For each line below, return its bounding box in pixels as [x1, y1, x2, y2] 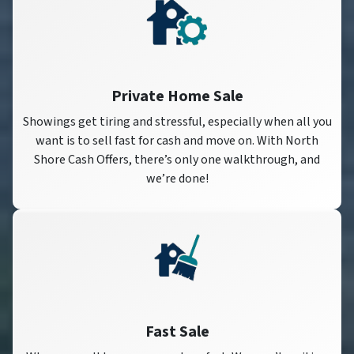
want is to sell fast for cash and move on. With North [36, 132, 318, 150]
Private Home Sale [111, 85, 243, 108]
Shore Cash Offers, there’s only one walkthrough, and [34, 151, 320, 169]
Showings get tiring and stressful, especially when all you [22, 113, 332, 131]
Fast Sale [145, 320, 209, 343]
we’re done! [145, 170, 209, 188]
